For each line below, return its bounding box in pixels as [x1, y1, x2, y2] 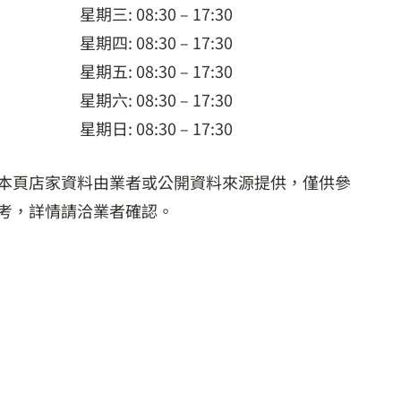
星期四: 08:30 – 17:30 [80, 30, 233, 54]
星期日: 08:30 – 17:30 [80, 116, 233, 140]
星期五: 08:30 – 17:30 [80, 59, 233, 82]
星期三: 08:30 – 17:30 [80, 2, 233, 25]
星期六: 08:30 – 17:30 [80, 88, 233, 111]
